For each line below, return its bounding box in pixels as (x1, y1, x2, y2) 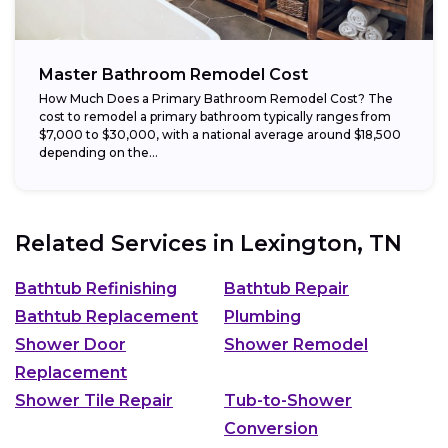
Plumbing (224, 306, 301, 326)
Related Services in (15, 230, 240, 258)
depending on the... (39, 145, 158, 161)
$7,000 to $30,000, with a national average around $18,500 (39, 127, 401, 143)
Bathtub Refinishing (15, 278, 177, 298)
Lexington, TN (240, 230, 402, 258)
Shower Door (15, 334, 126, 354)
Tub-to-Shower (224, 390, 352, 410)
